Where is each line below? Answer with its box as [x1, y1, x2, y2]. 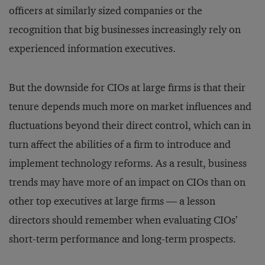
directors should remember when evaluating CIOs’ [9, 214, 238, 227]
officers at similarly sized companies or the [9, 4, 202, 17]
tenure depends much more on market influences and [9, 100, 251, 113]
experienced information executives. [9, 42, 176, 55]
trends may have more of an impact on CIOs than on [9, 176, 245, 189]
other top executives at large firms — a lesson [9, 195, 215, 208]
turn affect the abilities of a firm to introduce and [9, 138, 231, 151]
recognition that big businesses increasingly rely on [9, 23, 241, 36]
